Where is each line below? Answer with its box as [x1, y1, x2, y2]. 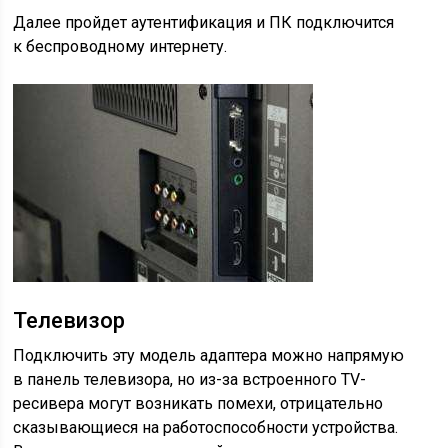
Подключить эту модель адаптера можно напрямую [13, 346, 405, 365]
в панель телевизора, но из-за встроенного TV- [13, 370, 367, 389]
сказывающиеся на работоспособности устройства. [13, 418, 399, 437]
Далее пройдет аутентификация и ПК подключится [13, 13, 395, 32]
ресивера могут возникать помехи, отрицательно [13, 394, 384, 413]
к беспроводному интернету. [13, 37, 228, 56]
